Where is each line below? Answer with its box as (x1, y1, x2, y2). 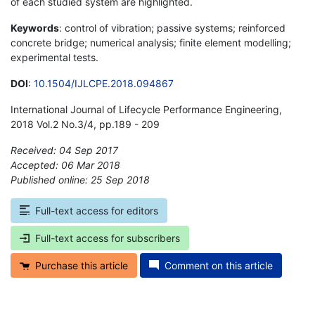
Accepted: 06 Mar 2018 (11, 158, 120, 171)
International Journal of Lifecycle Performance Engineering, (11, 103, 282, 115)
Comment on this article (165, 259, 273, 271)
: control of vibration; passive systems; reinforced (59, 21, 285, 34)
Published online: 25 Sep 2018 (11, 173, 150, 186)
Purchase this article (35, 259, 128, 271)
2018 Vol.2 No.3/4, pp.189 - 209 (11, 117, 160, 130)
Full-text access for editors (35, 204, 158, 217)
